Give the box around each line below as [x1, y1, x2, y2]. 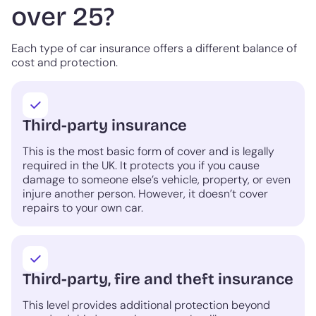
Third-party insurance [23, 116, 187, 135]
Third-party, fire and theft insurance [23, 269, 293, 289]
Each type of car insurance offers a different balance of [11, 41, 297, 56]
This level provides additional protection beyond [23, 298, 270, 313]
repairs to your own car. [23, 200, 143, 216]
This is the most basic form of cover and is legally [23, 144, 274, 159]
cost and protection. [11, 55, 118, 71]
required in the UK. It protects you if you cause [23, 158, 260, 174]
